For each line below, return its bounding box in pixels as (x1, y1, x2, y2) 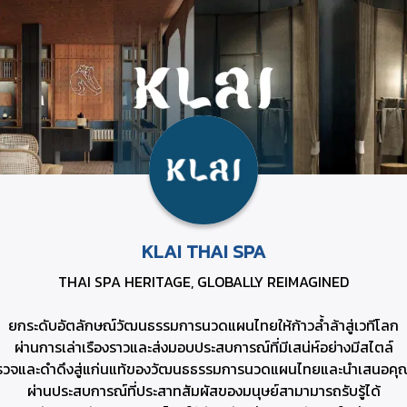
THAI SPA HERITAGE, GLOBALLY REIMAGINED (58, 271, 349, 293)
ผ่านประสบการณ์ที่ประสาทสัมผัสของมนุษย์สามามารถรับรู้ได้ (26, 380, 381, 402)
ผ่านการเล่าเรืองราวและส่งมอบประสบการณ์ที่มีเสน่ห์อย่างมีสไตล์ (14, 336, 393, 359)
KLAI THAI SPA (141, 237, 266, 265)
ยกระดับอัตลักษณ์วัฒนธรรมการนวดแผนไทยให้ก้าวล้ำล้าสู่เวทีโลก (8, 314, 399, 337)
